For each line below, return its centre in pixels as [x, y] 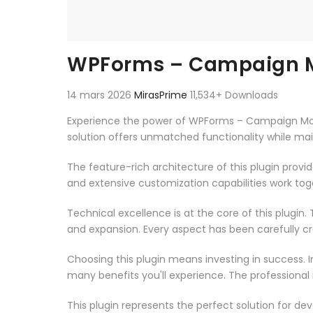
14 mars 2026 [101, 95]
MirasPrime [162, 95]
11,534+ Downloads [234, 95]
